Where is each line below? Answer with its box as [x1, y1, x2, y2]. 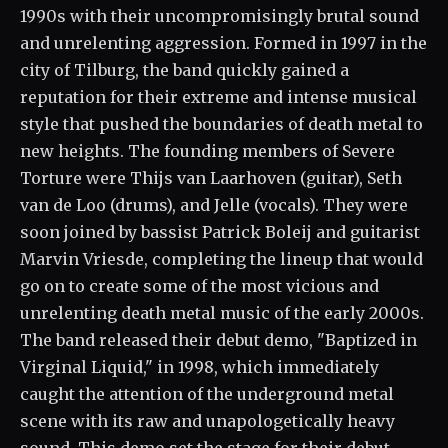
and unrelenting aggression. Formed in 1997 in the [20, 33, 427, 53]
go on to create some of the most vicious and [20, 276, 379, 296]
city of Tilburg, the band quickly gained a [20, 60, 349, 80]
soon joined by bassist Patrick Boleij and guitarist [20, 222, 420, 242]
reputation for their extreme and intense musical [20, 87, 417, 107]
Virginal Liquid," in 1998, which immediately [20, 357, 379, 377]
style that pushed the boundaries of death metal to [20, 114, 423, 134]
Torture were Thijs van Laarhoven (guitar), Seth [20, 168, 402, 188]
